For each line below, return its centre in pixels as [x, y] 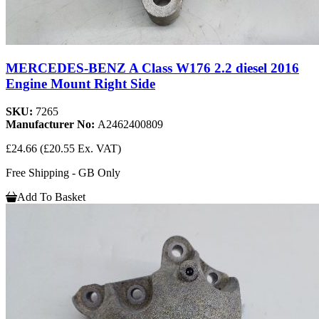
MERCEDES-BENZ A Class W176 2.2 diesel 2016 [152, 68]
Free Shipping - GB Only [63, 173]
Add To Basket [51, 197]
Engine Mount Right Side [80, 84]
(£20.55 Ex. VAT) [80, 148]
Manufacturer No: [52, 124]
